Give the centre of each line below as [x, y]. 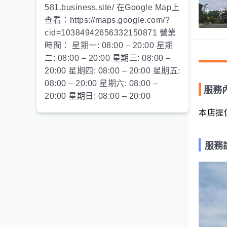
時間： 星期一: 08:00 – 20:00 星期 [109, 45]
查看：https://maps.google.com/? [107, 20]
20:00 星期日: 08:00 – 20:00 [98, 96]
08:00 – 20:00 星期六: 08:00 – [101, 83]
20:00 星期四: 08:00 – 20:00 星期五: [112, 71]
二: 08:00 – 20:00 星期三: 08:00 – [108, 58]
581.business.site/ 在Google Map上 [112, 7]
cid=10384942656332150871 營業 [110, 33]
